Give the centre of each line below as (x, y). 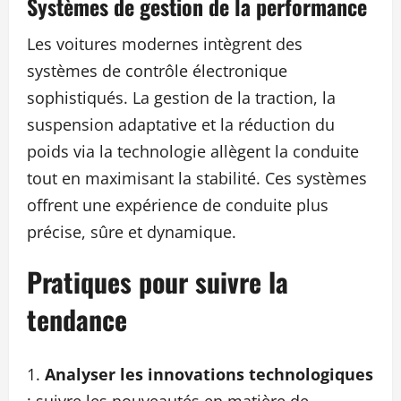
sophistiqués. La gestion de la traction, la (181, 98)
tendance (77, 320)
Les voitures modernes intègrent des (165, 44)
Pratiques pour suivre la (158, 282)
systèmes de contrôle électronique (157, 71)
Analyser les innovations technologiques (209, 375)
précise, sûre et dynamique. (132, 232)
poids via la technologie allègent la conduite (193, 152)
